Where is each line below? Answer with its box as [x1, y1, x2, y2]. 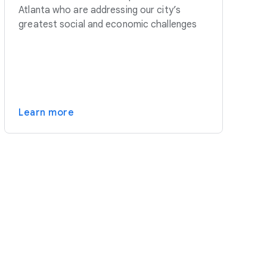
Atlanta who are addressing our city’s [18, 4, 181, 17]
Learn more [18, 107, 74, 119]
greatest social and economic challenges [18, 18, 197, 31]
